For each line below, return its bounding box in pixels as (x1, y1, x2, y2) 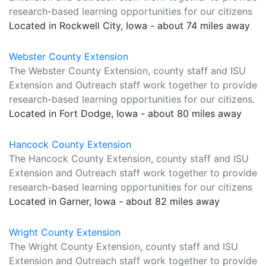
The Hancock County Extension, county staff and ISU (9, 153, 249, 164)
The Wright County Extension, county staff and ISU (9, 240, 238, 252)
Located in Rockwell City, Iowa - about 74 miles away (9, 20, 250, 31)
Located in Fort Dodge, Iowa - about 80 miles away (9, 107, 242, 119)
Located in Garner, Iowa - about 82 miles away (9, 195, 220, 207)
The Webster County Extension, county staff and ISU (9, 65, 246, 77)
